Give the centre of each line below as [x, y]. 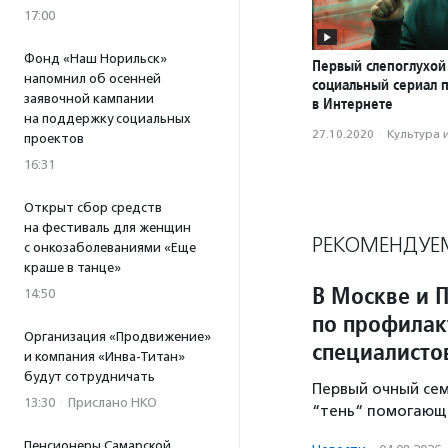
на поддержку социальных [107, 118]
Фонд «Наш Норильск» [95, 58]
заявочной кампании [89, 98]
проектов [54, 138]
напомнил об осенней [92, 78]
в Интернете [352, 104]
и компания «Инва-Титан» [104, 356]
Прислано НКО [112, 402]
